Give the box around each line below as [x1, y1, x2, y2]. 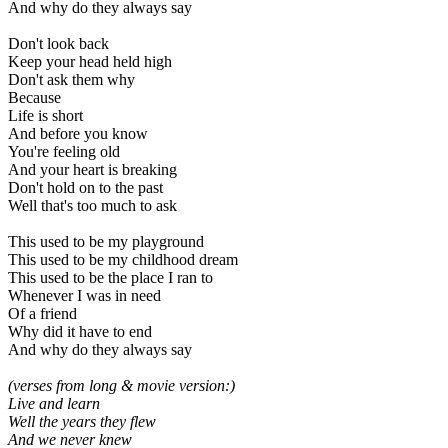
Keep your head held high [8, 53, 172, 71]
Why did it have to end [8, 323, 152, 341]
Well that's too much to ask [8, 197, 177, 215]
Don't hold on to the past [8, 179, 163, 197]
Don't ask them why [8, 71, 135, 89]
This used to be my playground [8, 233, 204, 251]
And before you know [8, 125, 148, 143]
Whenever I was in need [8, 287, 161, 305]
